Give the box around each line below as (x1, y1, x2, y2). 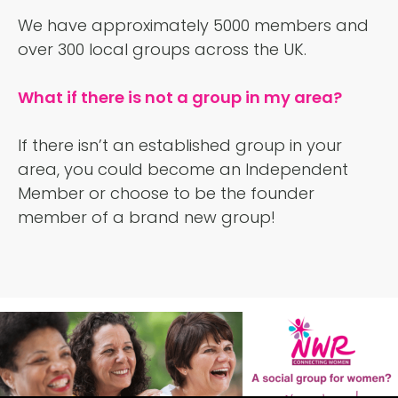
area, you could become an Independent (18, 158, 348, 181)
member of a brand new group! (18, 206, 275, 229)
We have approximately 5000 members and (18, 14, 369, 37)
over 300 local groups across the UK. (18, 38, 306, 61)
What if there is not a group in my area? (18, 86, 342, 109)
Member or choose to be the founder (18, 182, 314, 205)
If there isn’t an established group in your (18, 134, 342, 157)
